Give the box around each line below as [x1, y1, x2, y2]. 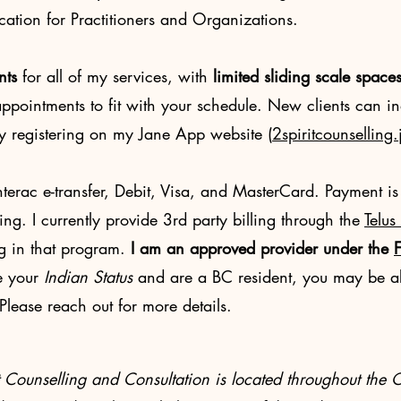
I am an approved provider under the [131, 237, 394, 259]
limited [208, 65, 259, 87]
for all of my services [17, 65, 167, 87]
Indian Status [44, 266, 132, 287]
